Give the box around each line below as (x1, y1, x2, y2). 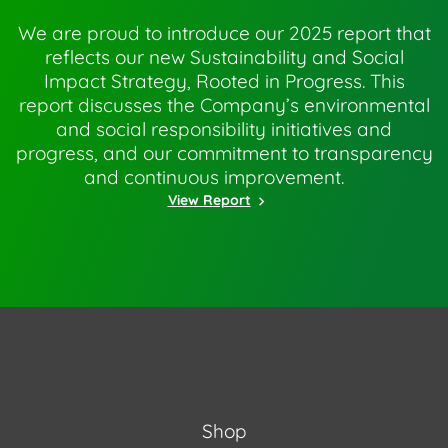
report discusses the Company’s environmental (18, 93, 430, 117)
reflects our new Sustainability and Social (44, 45, 404, 69)
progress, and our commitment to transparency (15, 141, 433, 165)
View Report (167, 191, 251, 209)
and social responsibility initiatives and (56, 117, 392, 141)
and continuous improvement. (84, 165, 344, 189)
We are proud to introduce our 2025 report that (17, 21, 431, 45)
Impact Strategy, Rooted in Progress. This (43, 69, 405, 93)
